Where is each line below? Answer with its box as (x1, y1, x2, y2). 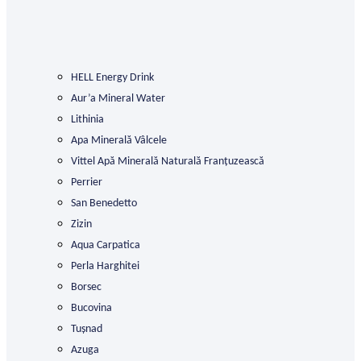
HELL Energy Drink (71, 71, 154, 84)
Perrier (71, 176, 102, 189)
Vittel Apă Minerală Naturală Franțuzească (71, 155, 264, 168)
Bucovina (71, 301, 112, 314)
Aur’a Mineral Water (71, 92, 165, 105)
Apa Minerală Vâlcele (71, 134, 167, 147)
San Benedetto (71, 197, 137, 210)
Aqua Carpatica (71, 239, 140, 251)
